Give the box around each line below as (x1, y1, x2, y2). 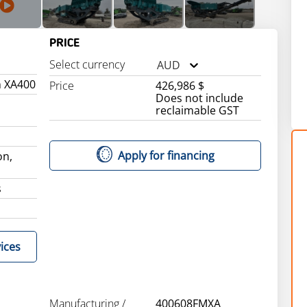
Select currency (49, 57, 125, 72)
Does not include (155, 90, 243, 106)
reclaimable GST (155, 103, 239, 118)
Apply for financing (117, 147, 214, 163)
